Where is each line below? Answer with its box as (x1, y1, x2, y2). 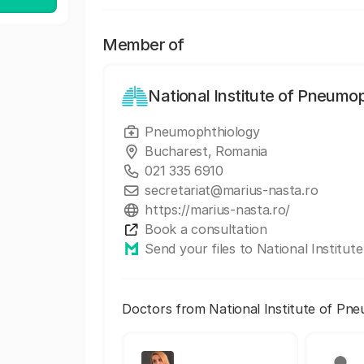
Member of (102, 35, 184, 54)
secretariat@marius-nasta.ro (145, 182, 318, 198)
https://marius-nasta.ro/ (145, 201, 291, 218)
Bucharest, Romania (145, 143, 267, 159)
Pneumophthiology (145, 123, 260, 140)
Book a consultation (145, 221, 267, 237)
